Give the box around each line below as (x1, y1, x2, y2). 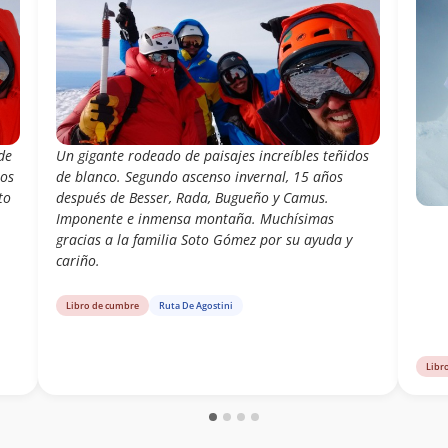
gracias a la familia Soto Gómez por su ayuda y (55, 230, 352, 250)
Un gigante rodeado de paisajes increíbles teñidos (55, 146, 369, 166)
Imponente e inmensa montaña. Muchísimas (55, 209, 334, 229)
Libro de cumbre (65, 299, 139, 313)
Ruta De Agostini (158, 299, 233, 313)
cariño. (55, 251, 100, 271)
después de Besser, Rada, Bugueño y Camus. (55, 188, 329, 208)
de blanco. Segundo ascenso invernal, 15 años (55, 167, 343, 187)
